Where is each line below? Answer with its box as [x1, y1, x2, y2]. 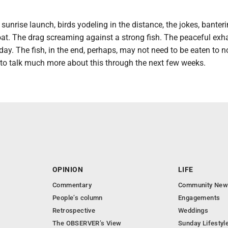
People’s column [52, 194, 103, 202]
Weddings [178, 207, 209, 214]
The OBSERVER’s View [52, 219, 122, 227]
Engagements [178, 194, 220, 202]
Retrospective [52, 207, 96, 214]
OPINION [52, 165, 83, 174]
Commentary [52, 181, 92, 189]
